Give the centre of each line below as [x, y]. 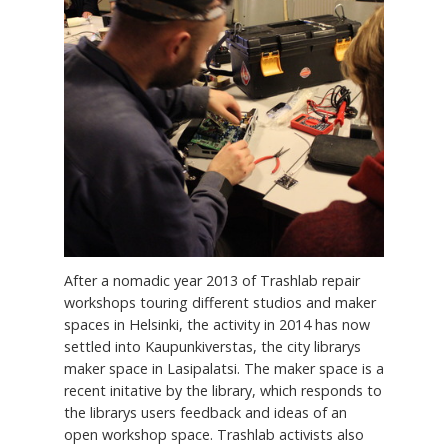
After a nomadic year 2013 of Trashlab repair [212, 281]
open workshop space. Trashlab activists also [214, 435]
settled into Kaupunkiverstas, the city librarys [212, 347]
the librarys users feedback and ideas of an [205, 413]
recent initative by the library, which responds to [223, 391]
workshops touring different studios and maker [220, 303]
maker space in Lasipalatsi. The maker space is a [224, 369]
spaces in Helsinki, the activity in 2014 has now [217, 325]
